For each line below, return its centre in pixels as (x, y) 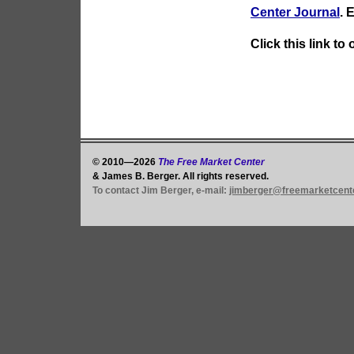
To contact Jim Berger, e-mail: (161, 190)
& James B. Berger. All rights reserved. (181, 176)
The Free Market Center (211, 162)
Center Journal (295, 12)
